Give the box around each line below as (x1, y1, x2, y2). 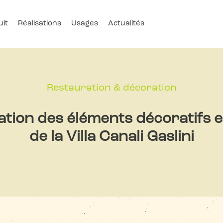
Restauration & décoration (46, 83, 177, 93)
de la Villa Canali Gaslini (29, 129, 194, 145)
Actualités (108, 20, 144, 27)
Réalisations (17, 20, 61, 27)
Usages (71, 20, 98, 27)
